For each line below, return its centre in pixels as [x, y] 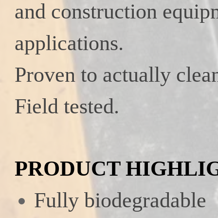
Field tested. [67, 106]
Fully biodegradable [120, 200]
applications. [69, 43]
